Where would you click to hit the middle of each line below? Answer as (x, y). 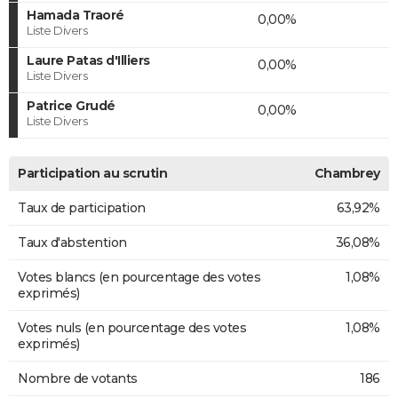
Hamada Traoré (76, 15)
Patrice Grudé (71, 105)
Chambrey (347, 173)
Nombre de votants (78, 378)
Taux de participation (82, 207)
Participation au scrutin (92, 173)
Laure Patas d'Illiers (88, 60)
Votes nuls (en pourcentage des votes (132, 327)
